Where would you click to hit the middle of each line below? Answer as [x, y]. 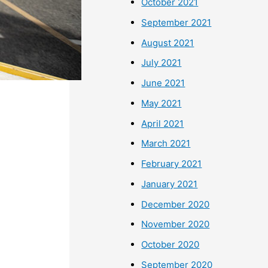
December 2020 [176, 204]
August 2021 [168, 42]
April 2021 [163, 123]
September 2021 [176, 22]
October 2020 [170, 245]
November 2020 [176, 224]
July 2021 [162, 63]
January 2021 [170, 184]
